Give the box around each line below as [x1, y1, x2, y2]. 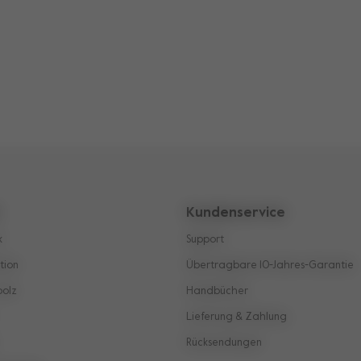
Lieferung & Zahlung [185, 311, 287, 322]
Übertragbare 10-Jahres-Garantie [185, 259, 354, 271]
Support [185, 234, 224, 245]
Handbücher [185, 285, 248, 297]
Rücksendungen [185, 337, 262, 348]
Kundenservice [185, 205, 285, 220]
